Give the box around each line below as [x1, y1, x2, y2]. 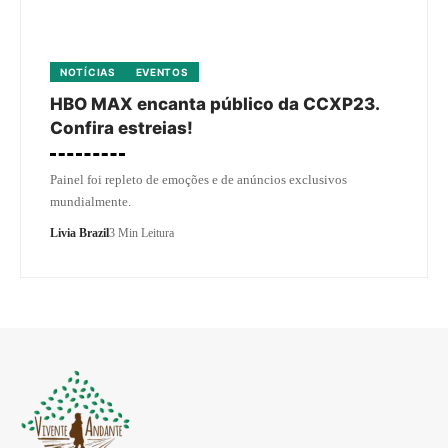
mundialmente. [50, 194, 131, 210]
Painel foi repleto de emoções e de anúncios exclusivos [50, 172, 347, 188]
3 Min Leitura [109, 226, 174, 241]
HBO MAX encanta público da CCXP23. [50, 94, 380, 115]
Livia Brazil [50, 226, 109, 241]
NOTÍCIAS [60, 66, 116, 79]
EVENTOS [135, 66, 189, 79]
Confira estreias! [50, 118, 193, 139]
